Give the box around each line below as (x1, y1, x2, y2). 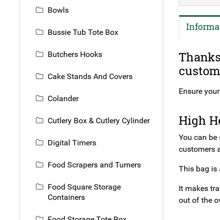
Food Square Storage (48, 182, 121, 192)
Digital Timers (48, 137, 96, 147)
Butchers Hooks (48, 49, 102, 59)
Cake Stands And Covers (48, 71, 133, 81)
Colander (48, 93, 79, 103)
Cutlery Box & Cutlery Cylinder (48, 115, 150, 125)
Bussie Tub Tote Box (48, 27, 118, 37)
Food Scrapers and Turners (48, 160, 141, 169)
